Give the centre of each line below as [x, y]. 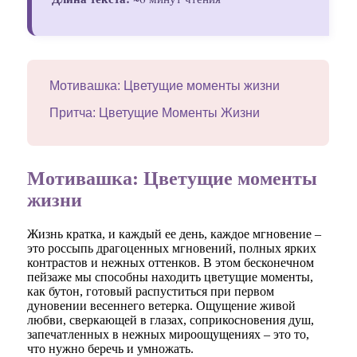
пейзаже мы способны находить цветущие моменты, [171, 277]
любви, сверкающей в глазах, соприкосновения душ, [171, 320]
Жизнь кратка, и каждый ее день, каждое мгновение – [175, 234]
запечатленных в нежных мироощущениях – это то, [169, 335]
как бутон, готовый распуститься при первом [151, 292]
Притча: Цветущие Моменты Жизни [155, 113]
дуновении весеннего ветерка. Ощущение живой [162, 306]
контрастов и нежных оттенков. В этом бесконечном [171, 263]
